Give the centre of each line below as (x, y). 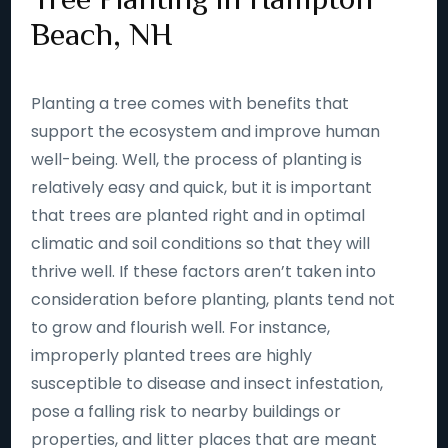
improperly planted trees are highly (172, 355)
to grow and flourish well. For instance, (181, 327)
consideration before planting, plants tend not (213, 299)
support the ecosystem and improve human (206, 131)
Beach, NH (102, 34)
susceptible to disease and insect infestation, (207, 383)
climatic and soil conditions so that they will (201, 243)
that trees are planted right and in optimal (198, 215)
